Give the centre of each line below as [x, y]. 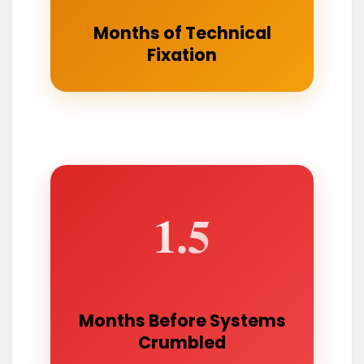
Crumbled [182, 343]
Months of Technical [182, 32]
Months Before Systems [182, 321]
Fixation [182, 54]
